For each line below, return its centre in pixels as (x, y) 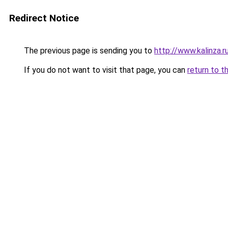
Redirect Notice (44, 18)
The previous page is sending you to (88, 51)
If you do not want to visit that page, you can (105, 70)
